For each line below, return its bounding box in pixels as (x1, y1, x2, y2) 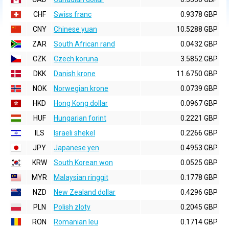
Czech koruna (54, 55, 98, 63)
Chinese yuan (54, 25, 97, 33)
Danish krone (54, 70, 96, 78)
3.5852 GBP (180, 55, 218, 63)
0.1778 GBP (180, 173, 218, 181)
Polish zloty (54, 203, 90, 211)
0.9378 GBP (180, 10, 218, 18)
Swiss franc (54, 10, 91, 18)
